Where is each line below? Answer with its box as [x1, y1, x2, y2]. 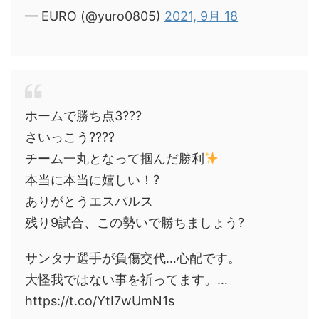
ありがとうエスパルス [25, 194, 153, 209]
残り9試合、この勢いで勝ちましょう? [25, 215, 244, 230]
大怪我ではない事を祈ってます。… [25, 272, 228, 287]
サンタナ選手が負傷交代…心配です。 [25, 251, 241, 266]
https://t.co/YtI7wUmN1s [25, 293, 174, 308]
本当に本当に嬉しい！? [25, 172, 159, 187]
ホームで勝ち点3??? [25, 108, 142, 123]
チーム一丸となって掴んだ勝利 [25, 151, 204, 166]
